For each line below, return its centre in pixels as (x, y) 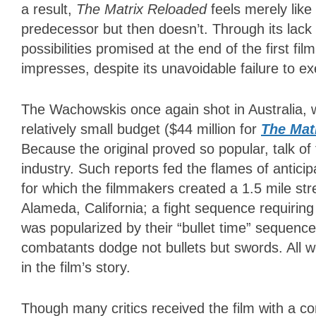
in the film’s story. (76, 268)
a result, (49, 10)
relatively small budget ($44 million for (141, 129)
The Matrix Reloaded (141, 10)
